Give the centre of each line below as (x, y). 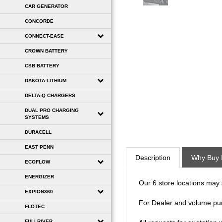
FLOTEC (35, 206)
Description (153, 147)
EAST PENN (39, 147)
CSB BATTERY (42, 65)
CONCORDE (39, 21)
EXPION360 (39, 191)
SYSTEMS (37, 117)
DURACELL (38, 132)
